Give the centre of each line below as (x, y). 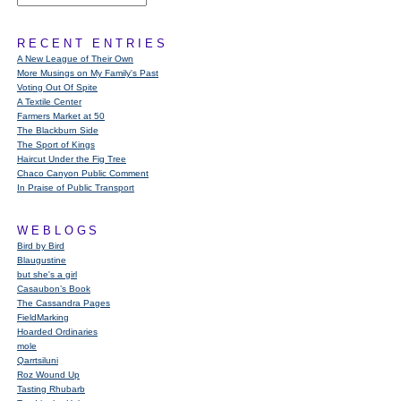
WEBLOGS (59, 230)
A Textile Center (49, 102)
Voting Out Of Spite (57, 87)
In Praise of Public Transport (76, 188)
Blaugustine (42, 260)
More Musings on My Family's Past (88, 73)
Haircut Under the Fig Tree (72, 159)
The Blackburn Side (58, 130)
